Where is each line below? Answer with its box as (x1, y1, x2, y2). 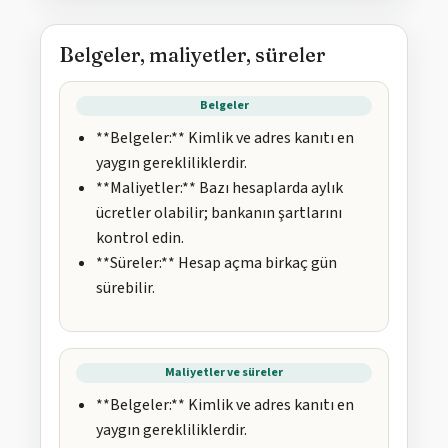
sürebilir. (96, 277, 155, 300)
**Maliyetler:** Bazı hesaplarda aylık (96, 177, 343, 200)
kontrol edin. (96, 227, 184, 250)
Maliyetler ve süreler (165, 364, 283, 382)
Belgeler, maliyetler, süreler (59, 42, 326, 68)
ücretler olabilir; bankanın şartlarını (96, 202, 342, 225)
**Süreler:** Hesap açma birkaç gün (96, 252, 337, 275)
